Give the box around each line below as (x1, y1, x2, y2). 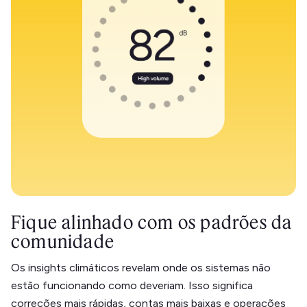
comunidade (11, 230, 114, 253)
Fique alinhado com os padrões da (11, 210, 293, 234)
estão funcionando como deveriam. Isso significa (11, 279, 253, 292)
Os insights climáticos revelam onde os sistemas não (11, 261, 271, 274)
